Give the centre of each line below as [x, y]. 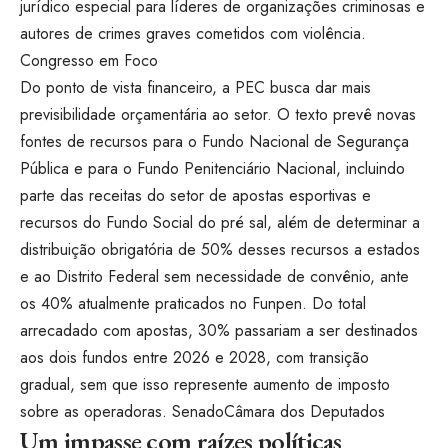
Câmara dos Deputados [304, 412]
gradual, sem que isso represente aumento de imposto [205, 385]
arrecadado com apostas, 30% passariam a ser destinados [219, 331]
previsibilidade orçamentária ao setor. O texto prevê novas [218, 115]
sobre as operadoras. [93, 412]
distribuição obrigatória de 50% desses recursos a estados [220, 250]
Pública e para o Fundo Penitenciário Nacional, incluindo [212, 169]
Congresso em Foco [89, 61]
